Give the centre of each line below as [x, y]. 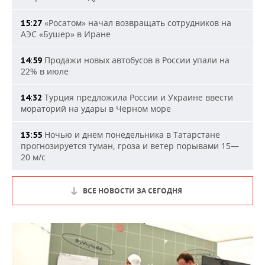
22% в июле [45, 71]
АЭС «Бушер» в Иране [66, 34]
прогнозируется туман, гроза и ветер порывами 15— [130, 146]
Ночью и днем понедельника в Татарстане [131, 135]
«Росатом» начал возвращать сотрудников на [137, 23]
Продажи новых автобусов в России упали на [136, 60]
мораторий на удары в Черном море [96, 109]
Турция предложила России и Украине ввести [138, 97]
